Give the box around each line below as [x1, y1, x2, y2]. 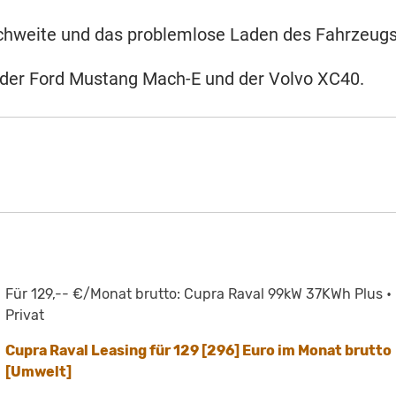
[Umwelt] [5, 363, 72, 381]
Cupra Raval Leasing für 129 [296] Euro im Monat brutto [5, 342, 392, 360]
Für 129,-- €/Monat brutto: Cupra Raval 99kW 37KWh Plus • [5, 286, 392, 303]
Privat [5, 307, 45, 324]
